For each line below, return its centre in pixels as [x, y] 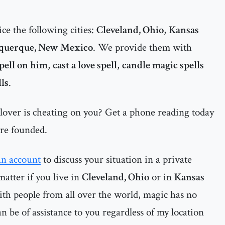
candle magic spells [163, 65]
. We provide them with [142, 47]
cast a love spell [85, 65]
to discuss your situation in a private [116, 159]
